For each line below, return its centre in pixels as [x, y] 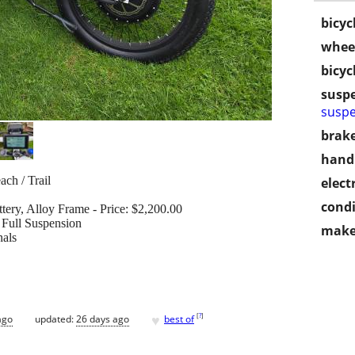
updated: [55, 319]
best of [179, 319]
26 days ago [103, 319]
